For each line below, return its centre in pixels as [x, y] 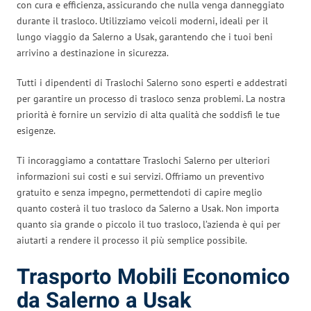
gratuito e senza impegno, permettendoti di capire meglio [140, 192]
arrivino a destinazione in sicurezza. [93, 52]
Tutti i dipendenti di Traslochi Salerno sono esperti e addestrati [152, 82]
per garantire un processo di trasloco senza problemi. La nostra [151, 98]
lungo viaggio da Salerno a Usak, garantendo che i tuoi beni [145, 36]
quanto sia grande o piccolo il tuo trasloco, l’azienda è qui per [149, 224]
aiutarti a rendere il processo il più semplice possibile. [132, 240]
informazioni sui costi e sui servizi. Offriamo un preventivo [141, 176]
